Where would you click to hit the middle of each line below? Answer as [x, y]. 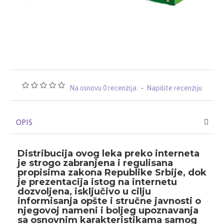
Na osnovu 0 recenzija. [104, 88]
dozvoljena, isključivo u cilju [84, 191]
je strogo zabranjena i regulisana [95, 163]
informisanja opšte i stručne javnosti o [109, 201]
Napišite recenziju [174, 88]
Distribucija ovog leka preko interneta [108, 153]
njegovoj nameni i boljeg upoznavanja [108, 210]
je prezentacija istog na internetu [97, 182]
